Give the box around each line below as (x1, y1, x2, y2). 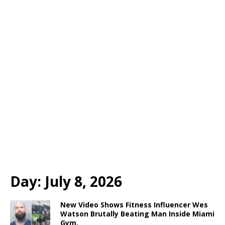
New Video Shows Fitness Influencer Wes (60, 200, 208, 210)
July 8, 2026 (45, 172, 122, 191)
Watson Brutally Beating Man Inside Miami (60, 209, 214, 219)
